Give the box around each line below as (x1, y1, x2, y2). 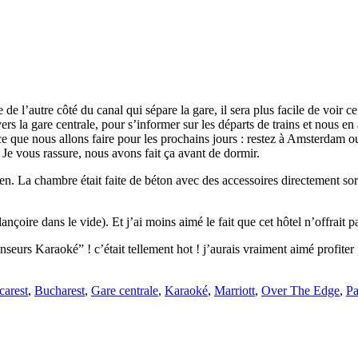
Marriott (214, 283, 255, 297)
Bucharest (34, 283, 85, 297)
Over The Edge (261, 283, 340, 297)
